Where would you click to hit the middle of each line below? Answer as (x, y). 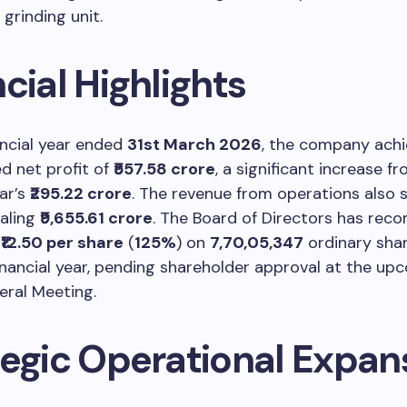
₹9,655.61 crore (96, 218)
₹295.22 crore (81, 193)
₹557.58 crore (164, 169)
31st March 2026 (194, 144)
